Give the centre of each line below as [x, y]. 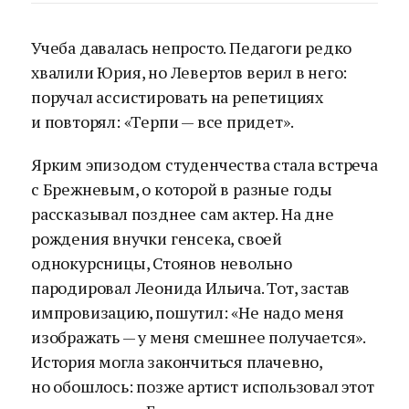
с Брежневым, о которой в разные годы [182, 189]
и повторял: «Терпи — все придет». [163, 121]
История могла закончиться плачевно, [177, 362]
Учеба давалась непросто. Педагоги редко [192, 47]
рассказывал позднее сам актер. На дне [183, 214]
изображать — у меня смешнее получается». [198, 337]
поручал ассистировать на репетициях [177, 97]
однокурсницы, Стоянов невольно [162, 263]
